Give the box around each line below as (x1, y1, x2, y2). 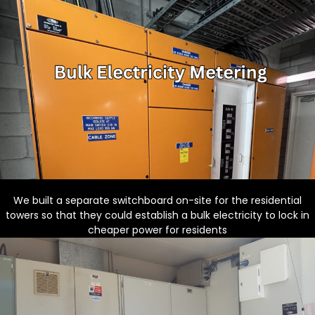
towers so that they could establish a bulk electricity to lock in (6, 208, 309, 223)
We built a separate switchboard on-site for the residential (13, 193, 302, 208)
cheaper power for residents (88, 223, 227, 238)
